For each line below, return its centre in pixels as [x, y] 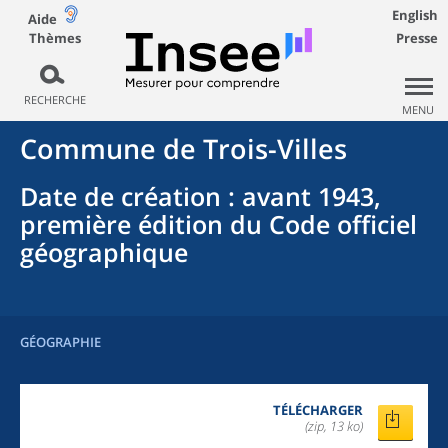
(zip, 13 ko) [334, 426]
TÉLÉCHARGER [318, 410]
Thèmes [54, 37]
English [415, 15]
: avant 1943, [301, 196]
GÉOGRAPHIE [60, 342]
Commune [88, 148]
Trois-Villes [275, 148]
